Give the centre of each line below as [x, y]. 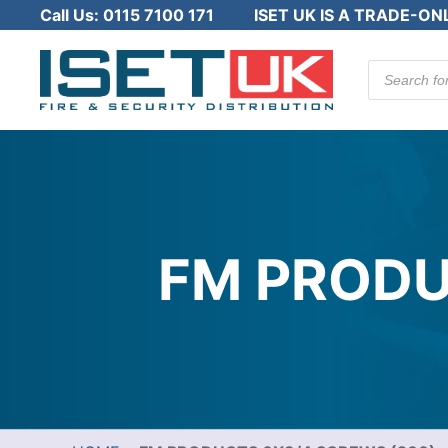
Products [402, 68]
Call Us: [71, 15]
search [393, 84]
